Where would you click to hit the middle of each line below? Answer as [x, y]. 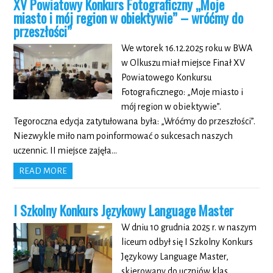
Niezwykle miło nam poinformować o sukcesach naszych [123, 136]
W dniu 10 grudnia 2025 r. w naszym [189, 228]
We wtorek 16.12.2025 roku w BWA [186, 48]
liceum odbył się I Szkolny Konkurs [187, 242]
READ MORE [43, 171]
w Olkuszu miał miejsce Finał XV [183, 63]
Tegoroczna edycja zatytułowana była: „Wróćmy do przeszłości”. [135, 122]
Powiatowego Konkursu [166, 78]
